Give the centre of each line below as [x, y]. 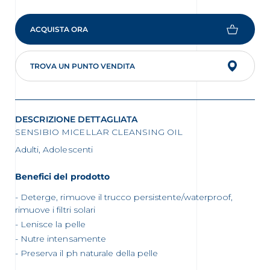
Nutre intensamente [63, 238]
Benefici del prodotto [62, 176]
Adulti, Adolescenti [54, 149]
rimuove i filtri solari [55, 209]
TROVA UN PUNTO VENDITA [83, 66]
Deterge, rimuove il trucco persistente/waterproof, [127, 197]
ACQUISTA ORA [59, 29]
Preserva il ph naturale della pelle [89, 253]
